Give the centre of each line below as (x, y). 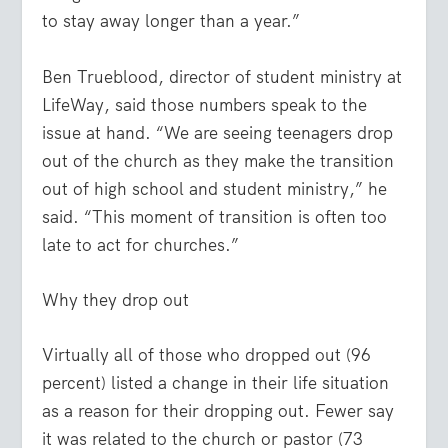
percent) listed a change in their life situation (216, 382)
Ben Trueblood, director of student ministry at (222, 76)
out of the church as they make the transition (218, 160)
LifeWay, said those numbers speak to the (205, 104)
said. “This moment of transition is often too (215, 216)
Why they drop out (116, 299)
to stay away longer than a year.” (171, 21)
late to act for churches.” (141, 244)
